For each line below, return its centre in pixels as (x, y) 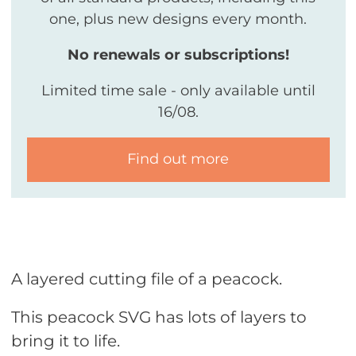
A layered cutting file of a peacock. (146, 279)
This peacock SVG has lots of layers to (159, 317)
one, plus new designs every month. (178, 19)
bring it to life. (65, 341)
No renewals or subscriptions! (178, 54)
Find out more (178, 159)
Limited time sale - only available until (178, 90)
